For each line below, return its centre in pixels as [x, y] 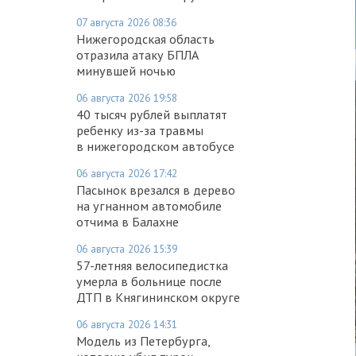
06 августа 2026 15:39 [127, 248]
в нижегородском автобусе [155, 146]
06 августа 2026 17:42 [127, 173]
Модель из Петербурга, [143, 341]
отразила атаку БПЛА [137, 54]
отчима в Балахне [128, 221]
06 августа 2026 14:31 [127, 324]
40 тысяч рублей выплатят [152, 114]
